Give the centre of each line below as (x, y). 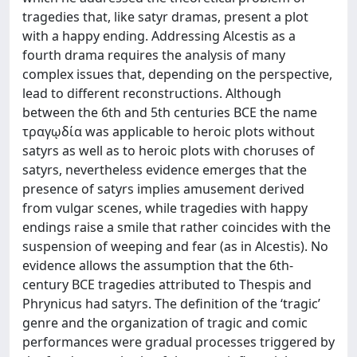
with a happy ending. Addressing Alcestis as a (159, 36)
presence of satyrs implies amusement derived (163, 189)
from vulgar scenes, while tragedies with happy (165, 208)
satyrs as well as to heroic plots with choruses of (169, 151)
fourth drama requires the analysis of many (154, 55)
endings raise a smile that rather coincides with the (177, 227)
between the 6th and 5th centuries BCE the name (170, 112)
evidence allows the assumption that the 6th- (158, 265)
